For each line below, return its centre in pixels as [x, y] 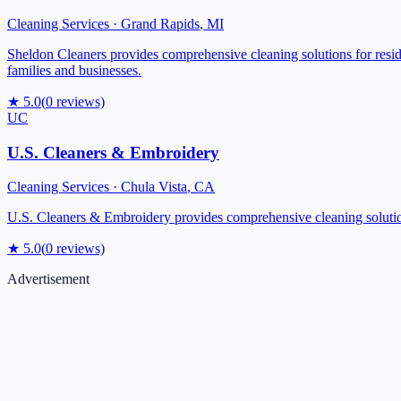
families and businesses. [74, 70]
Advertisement [48, 279]
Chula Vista [154, 187]
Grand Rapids [160, 24]
